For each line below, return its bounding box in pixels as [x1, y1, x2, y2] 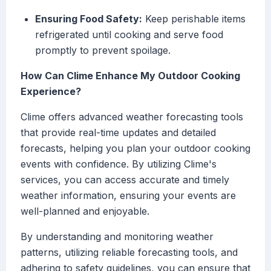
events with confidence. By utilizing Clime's [21, 158, 217, 171]
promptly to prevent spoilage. [35, 44, 171, 57]
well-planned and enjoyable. [21, 205, 149, 218]
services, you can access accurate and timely [21, 174, 229, 186]
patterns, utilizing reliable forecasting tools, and [21, 246, 238, 259]
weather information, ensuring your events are [21, 189, 236, 202]
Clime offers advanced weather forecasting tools [21, 111, 243, 123]
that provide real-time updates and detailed [21, 126, 216, 139]
